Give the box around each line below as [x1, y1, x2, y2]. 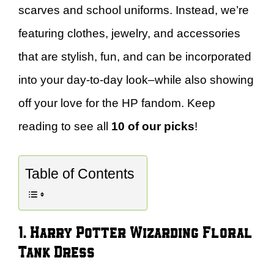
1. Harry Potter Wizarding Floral [18, 221, 252, 242]
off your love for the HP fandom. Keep [18, 96, 215, 109]
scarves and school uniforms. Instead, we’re [18, 3, 249, 17]
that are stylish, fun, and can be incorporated [18, 50, 251, 63]
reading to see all [18, 119, 111, 133]
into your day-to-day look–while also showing [18, 73, 254, 86]
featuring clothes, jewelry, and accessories [18, 26, 240, 40]
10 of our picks [111, 119, 194, 133]
